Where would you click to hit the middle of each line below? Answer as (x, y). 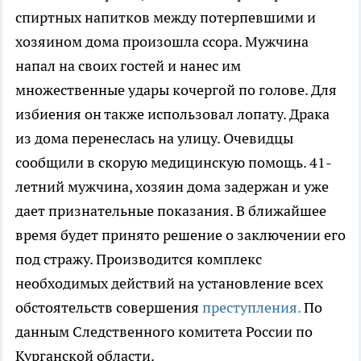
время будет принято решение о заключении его (180, 235)
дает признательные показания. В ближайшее (171, 211)
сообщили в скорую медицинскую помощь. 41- (174, 162)
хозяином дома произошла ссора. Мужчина (162, 41)
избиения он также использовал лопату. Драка (172, 114)
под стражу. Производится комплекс (139, 259)
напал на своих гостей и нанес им (128, 66)
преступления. (251, 307)
